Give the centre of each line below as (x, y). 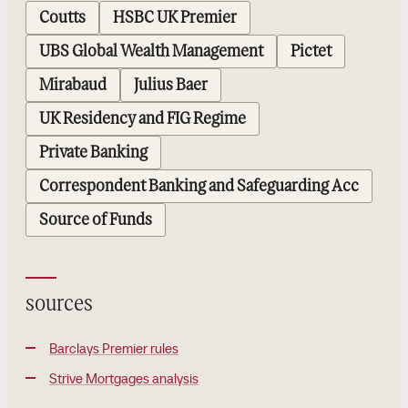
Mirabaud (73, 85)
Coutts (62, 18)
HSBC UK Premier (175, 18)
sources (59, 304)
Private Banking (93, 153)
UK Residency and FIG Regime (143, 119)
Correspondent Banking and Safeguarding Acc (199, 186)
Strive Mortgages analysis (124, 378)
